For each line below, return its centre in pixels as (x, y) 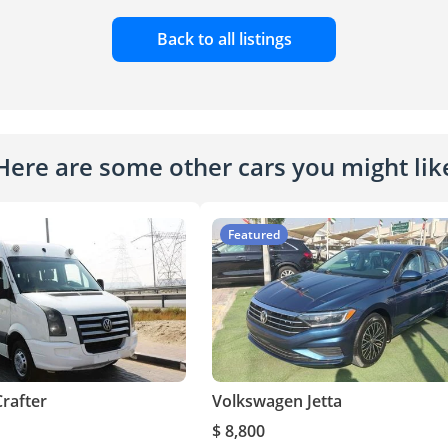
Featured (254, 235)
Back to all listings (224, 39)
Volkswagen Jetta (277, 401)
